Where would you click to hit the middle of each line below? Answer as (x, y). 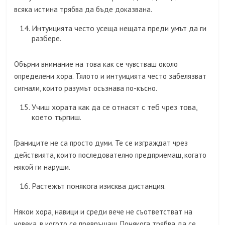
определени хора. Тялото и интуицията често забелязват (110, 76)
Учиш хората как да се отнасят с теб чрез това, (115, 107)
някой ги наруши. (42, 167)
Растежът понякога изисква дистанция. (99, 186)
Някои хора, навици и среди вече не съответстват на (103, 212)
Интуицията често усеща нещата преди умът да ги (119, 28)
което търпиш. (57, 117)
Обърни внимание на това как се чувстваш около (96, 64)
